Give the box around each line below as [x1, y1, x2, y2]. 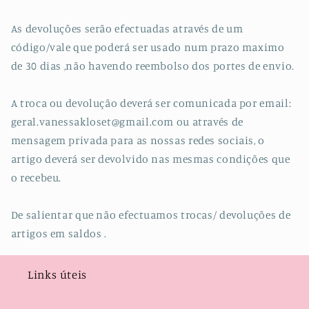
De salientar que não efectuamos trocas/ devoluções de [10, 208, 291, 222]
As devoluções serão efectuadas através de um [10, 22, 243, 36]
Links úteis [28, 268, 87, 282]
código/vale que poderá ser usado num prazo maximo [10, 41, 285, 54]
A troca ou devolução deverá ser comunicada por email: [10, 97, 292, 110]
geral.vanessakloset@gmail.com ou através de [10, 115, 243, 129]
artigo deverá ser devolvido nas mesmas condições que [10, 152, 290, 166]
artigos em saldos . [10, 227, 107, 241]
